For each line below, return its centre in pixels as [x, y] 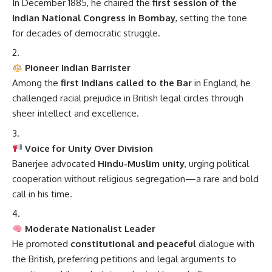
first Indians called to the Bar [126, 83]
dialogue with [225, 244]
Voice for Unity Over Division [89, 148]
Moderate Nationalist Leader [90, 229]
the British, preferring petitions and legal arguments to [124, 259]
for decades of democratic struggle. [86, 33]
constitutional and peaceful [133, 244]
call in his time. [42, 194]
